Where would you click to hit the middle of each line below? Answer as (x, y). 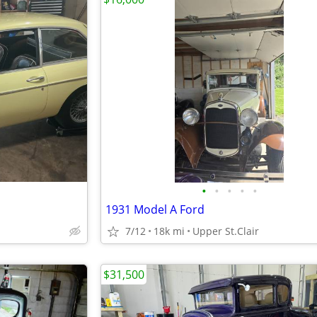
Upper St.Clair (226, 231)
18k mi (169, 231)
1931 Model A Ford (155, 209)
